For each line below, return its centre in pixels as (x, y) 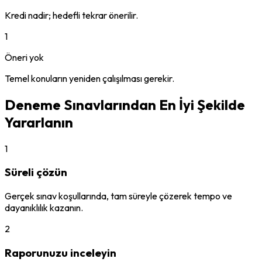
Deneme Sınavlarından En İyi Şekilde (125, 104)
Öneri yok (24, 57)
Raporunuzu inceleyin (61, 252)
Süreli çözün (36, 172)
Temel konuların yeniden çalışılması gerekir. (89, 78)
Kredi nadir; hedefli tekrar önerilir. (71, 15)
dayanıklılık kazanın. (44, 207)
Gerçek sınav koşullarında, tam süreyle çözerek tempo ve (118, 196)
